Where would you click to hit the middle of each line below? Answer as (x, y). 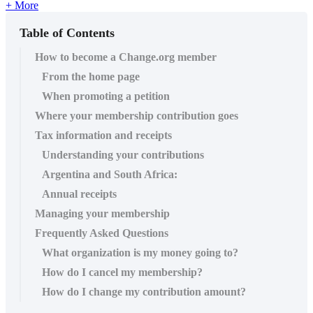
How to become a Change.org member (126, 57)
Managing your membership (102, 213)
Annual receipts (79, 194)
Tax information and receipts (103, 135)
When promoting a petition (106, 96)
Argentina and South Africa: (110, 174)
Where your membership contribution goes (137, 115)
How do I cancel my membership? (122, 272)
